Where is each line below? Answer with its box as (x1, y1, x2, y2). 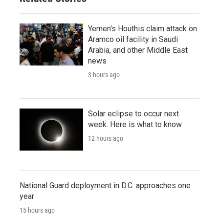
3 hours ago (88, 70, 120, 79)
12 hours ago (88, 134, 123, 142)
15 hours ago (20, 206, 55, 214)
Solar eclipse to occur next (88, 109, 179, 118)
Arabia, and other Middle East (88, 45, 188, 55)
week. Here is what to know (88, 119, 182, 129)
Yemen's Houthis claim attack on (88, 23, 197, 33)
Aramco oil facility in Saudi (88, 34, 178, 44)
